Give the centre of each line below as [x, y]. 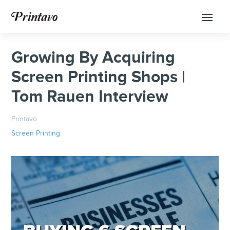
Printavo [24, 119]
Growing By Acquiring [93, 58]
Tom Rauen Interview [90, 97]
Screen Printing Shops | [99, 77]
